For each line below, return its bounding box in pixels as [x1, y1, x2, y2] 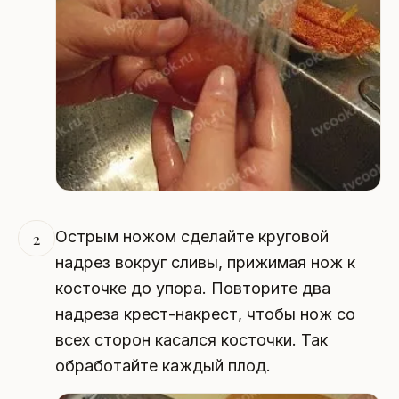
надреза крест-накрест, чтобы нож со [54, 304, 355, 323]
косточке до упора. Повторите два [54, 278, 330, 297]
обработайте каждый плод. [54, 355, 271, 375]
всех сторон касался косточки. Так [54, 330, 328, 349]
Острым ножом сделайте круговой [54, 226, 329, 246]
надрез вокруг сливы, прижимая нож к [54, 252, 355, 272]
